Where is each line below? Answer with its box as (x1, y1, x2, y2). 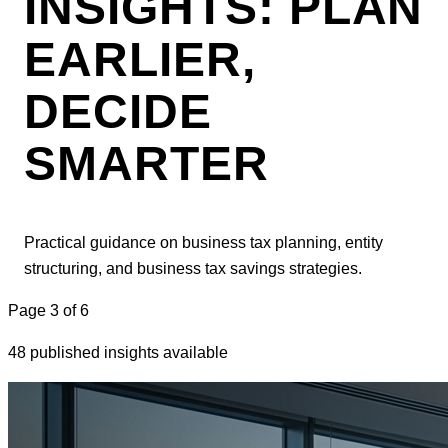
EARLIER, (24, 32, 256, 86)
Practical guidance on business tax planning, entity (24, 233, 383, 251)
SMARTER (24, 136, 269, 190)
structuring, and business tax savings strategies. (24, 259, 362, 277)
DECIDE (24, 84, 212, 138)
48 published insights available (8, 343, 228, 361)
